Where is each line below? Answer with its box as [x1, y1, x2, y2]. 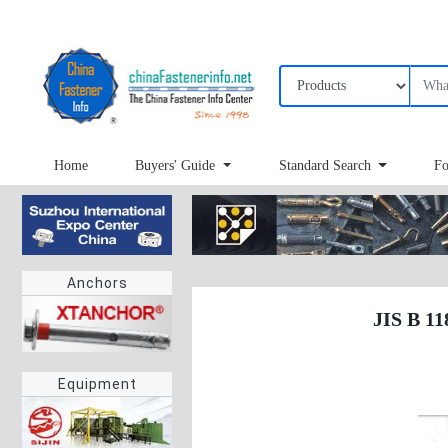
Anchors [66, 275, 128, 291]
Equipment [57, 376, 137, 393]
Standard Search [278, 158, 375, 174]
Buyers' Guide [135, 158, 220, 174]
